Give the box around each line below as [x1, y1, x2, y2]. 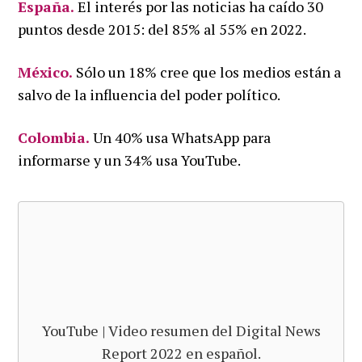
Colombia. [18, 127, 90, 147]
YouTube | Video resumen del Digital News [41, 320, 321, 340]
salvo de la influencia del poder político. [18, 84, 281, 104]
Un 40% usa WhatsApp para [90, 127, 271, 147]
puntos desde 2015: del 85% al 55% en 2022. [18, 19, 307, 39]
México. [18, 61, 74, 82]
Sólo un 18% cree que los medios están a [73, 61, 342, 82]
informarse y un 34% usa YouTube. [18, 149, 244, 170]
